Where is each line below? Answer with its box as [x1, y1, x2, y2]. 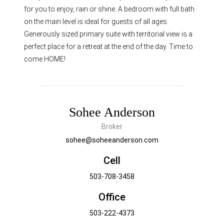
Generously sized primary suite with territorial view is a [24, 30, 193, 38]
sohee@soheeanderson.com [65, 136, 158, 144]
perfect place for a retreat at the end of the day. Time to [24, 42, 193, 51]
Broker [101, 122, 122, 131]
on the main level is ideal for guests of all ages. [24, 17, 169, 26]
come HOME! [24, 55, 66, 63]
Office [98, 191, 125, 203]
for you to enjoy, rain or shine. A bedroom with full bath [24, 5, 195, 13]
